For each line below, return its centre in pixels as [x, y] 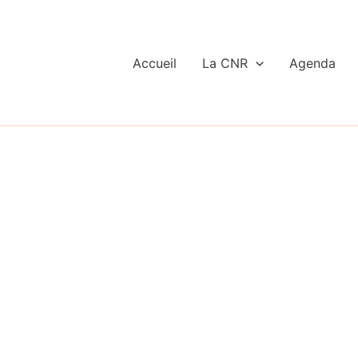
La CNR [225, 63]
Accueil [155, 63]
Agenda [312, 63]
